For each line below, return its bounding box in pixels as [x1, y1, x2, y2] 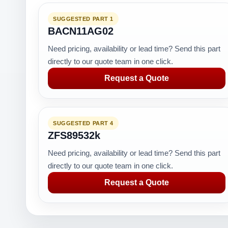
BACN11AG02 [48, 25, 113, 37]
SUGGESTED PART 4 [53, 120, 113, 126]
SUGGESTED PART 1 [53, 16, 113, 22]
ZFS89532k [48, 130, 100, 141]
